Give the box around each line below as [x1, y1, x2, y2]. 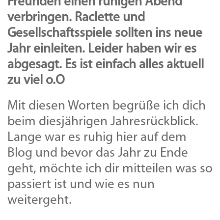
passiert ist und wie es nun [7, 178, 155, 192]
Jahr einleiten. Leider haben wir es [7, 43, 196, 56]
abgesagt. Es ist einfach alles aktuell [7, 58, 204, 72]
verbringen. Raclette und [7, 11, 145, 25]
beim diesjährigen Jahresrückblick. [7, 115, 198, 129]
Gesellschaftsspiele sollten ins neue [7, 27, 202, 41]
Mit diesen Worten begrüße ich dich [7, 100, 206, 113]
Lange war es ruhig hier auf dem [7, 131, 187, 145]
